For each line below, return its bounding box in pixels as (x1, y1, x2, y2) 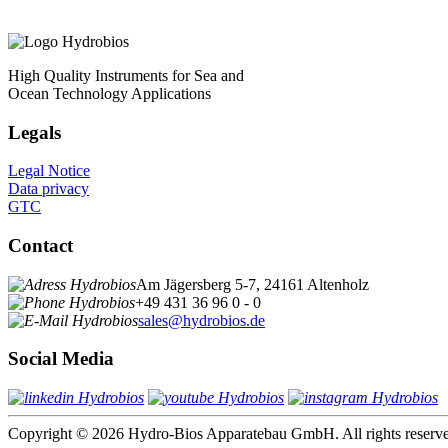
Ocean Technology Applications (8, 84, 211, 102)
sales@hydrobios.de (138, 311, 265, 329)
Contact (8, 234, 73, 256)
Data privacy (8, 180, 89, 198)
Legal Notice (8, 162, 90, 180)
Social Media (8, 348, 114, 370)
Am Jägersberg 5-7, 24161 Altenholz (136, 275, 369, 293)
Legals (8, 121, 61, 143)
